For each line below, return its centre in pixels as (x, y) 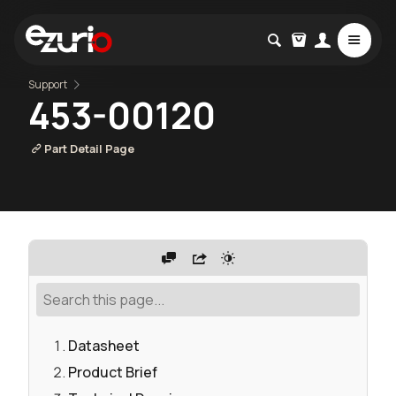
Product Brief (113, 373)
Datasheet (104, 346)
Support (48, 84)
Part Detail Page (89, 149)
